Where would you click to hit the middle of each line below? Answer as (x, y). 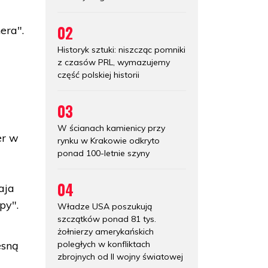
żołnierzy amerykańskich (106, 231)
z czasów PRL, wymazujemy (114, 62)
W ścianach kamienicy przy (111, 128)
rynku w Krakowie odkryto (109, 140)
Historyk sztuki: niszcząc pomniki (121, 49)
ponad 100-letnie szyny (103, 153)
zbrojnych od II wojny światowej (120, 256)
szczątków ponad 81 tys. (107, 219)
